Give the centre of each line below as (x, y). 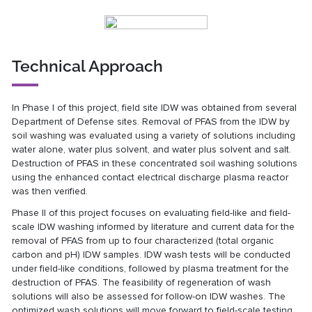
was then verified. (50, 191)
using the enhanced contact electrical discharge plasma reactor (150, 177)
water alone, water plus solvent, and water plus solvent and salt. (152, 149)
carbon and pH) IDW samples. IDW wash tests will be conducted (151, 255)
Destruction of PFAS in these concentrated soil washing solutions (155, 163)
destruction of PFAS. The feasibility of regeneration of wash (142, 283)
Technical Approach (88, 65)
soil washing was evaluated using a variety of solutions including (154, 135)
